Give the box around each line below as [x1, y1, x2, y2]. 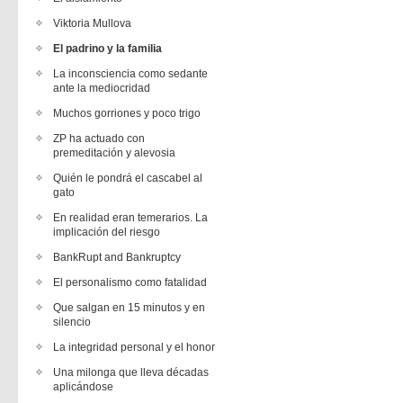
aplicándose [53, 381, 113, 393]
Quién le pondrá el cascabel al [53, 172, 202, 184]
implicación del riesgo [53, 226, 160, 238]
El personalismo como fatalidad [53, 276, 207, 289]
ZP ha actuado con [53, 132, 145, 145]
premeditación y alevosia [53, 147, 175, 159]
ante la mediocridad [53, 82, 150, 94]
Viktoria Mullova [53, 17, 131, 30]
